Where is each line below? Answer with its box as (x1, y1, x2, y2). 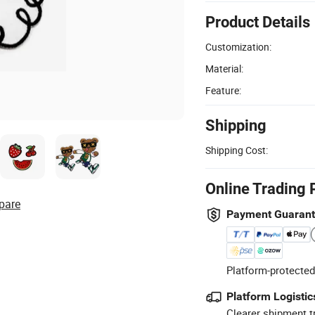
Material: (205, 61, 243, 75)
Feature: (205, 83, 241, 97)
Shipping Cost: (205, 143, 268, 157)
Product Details (205, 13, 310, 31)
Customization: (205, 39, 271, 53)
